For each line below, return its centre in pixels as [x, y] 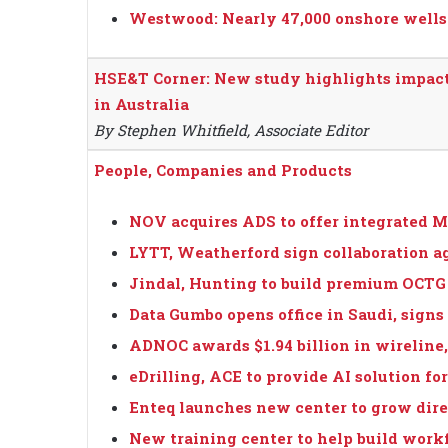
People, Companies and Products [223, 170]
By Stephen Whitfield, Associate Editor [231, 130]
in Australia [141, 104]
